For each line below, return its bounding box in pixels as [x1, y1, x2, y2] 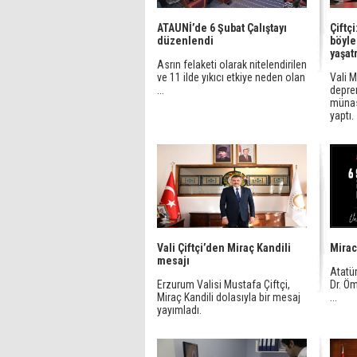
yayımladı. [157, 304, 202, 316]
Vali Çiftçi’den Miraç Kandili [157, 241, 291, 254]
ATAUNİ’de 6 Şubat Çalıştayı [157, 22, 287, 34]
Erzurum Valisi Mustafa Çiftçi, [157, 278, 290, 291]
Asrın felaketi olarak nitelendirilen [157, 58, 307, 71]
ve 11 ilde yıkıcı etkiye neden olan [157, 71, 305, 84]
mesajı [157, 254, 190, 267]
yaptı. [330, 109, 354, 122]
